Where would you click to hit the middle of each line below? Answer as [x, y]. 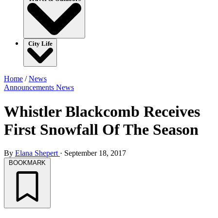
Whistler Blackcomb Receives [102, 111]
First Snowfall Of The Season [101, 129]
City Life [40, 44]
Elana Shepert [37, 153]
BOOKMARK [27, 163]
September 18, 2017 [95, 153]
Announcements [30, 88]
